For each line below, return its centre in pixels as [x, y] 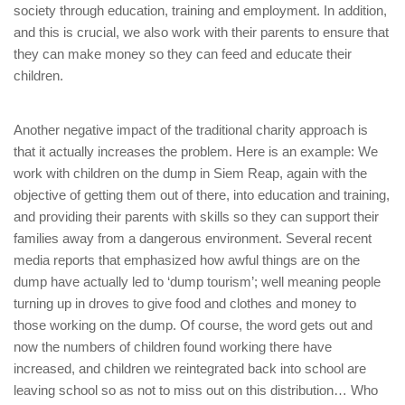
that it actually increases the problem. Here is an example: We [196, 151]
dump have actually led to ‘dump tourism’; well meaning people [197, 282]
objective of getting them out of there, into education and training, [202, 195]
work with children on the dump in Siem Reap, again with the [190, 173]
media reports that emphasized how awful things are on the [187, 260]
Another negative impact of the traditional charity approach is [191, 130]
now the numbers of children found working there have [173, 347]
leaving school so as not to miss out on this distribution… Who [196, 390]
